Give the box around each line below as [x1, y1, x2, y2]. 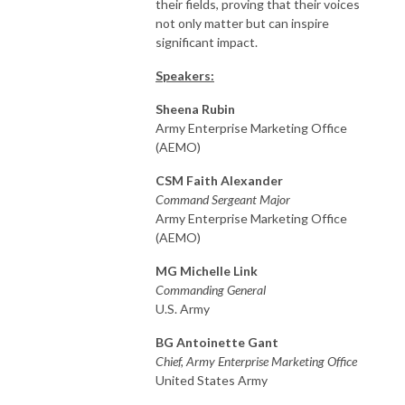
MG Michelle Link [155, 262, 258, 278]
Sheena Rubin [155, 100, 235, 117]
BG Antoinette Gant [155, 334, 278, 350]
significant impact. [155, 33, 258, 50]
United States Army [155, 372, 268, 388]
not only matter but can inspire [155, 14, 329, 31]
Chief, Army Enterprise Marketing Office [155, 353, 357, 369]
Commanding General [155, 281, 266, 297]
